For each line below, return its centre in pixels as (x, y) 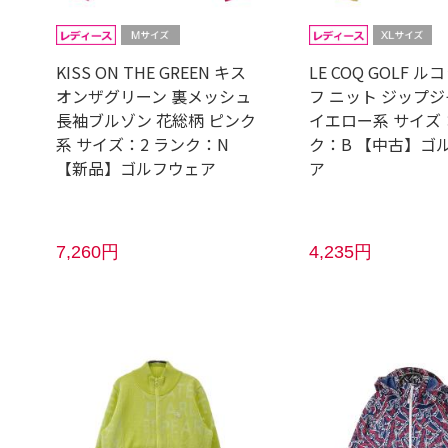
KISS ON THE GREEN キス (151, 72)
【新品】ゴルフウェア (136, 168)
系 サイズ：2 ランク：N (143, 144)
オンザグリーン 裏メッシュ (154, 96)
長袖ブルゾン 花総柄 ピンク (156, 120)
